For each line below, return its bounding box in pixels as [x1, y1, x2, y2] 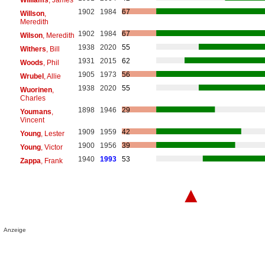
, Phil [43, 58, 59, 67]
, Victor [40, 143, 63, 151]
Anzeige [4, 226, 27, 233]
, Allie [43, 72, 61, 80]
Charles [20, 93, 46, 102]
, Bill [46, 44, 60, 53]
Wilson [20, 31, 43, 40]
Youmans [20, 107, 51, 116]
